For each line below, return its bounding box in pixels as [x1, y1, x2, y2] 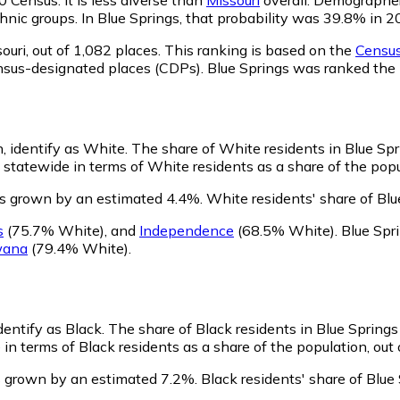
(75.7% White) [4, 221, 104, 239]
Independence [139, 221, 234, 239]
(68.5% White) [234, 221, 335, 239]
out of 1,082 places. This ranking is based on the [29, 40, 355, 59]
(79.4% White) [28, 238, 129, 257]
